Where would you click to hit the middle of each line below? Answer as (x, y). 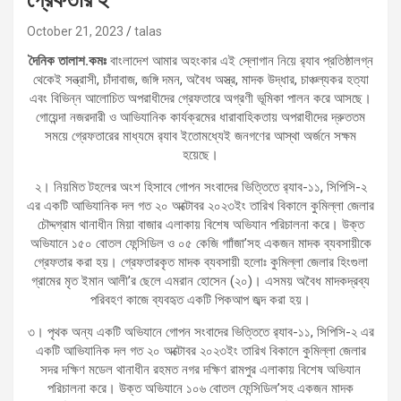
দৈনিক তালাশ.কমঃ (67, 60)
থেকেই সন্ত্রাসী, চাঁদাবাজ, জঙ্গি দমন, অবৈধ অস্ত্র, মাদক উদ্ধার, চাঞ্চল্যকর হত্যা (200, 79)
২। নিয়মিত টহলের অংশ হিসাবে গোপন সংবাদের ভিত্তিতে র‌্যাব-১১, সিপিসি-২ (200, 187)
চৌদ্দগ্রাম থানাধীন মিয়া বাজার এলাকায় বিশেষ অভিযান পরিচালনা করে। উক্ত (200, 224)
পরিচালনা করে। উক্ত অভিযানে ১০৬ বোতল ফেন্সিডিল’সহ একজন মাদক (200, 388)
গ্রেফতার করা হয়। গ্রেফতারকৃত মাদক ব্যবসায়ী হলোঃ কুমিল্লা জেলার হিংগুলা (200, 262)
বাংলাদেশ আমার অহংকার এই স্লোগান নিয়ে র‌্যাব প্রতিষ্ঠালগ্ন (239, 60)
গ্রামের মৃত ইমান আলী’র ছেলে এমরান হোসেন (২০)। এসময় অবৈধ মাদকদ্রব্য (200, 281)
